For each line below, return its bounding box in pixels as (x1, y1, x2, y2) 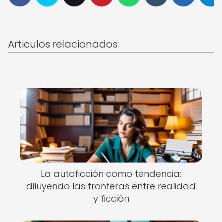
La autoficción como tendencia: (41, 167, 181, 180)
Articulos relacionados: (8, 37, 119, 51)
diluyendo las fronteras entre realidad (26, 180, 196, 192)
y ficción (93, 192, 129, 205)
